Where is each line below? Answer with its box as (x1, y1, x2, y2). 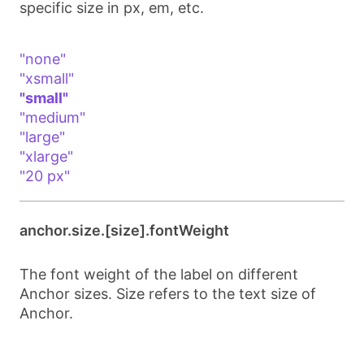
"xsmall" (19, 70, 74, 87)
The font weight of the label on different (19, 266, 298, 283)
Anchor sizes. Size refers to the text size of (19, 285, 316, 302)
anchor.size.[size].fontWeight (19, 222, 229, 239)
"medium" (19, 109, 85, 126)
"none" (19, 50, 66, 67)
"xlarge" (19, 148, 73, 165)
